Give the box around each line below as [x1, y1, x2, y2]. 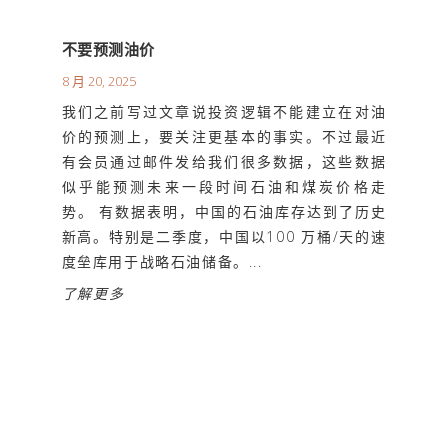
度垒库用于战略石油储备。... [61, 251, 263, 271]
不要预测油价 [61, 38, 155, 59]
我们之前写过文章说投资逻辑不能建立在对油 [61, 101, 387, 121]
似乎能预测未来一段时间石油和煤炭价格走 [61, 176, 387, 196]
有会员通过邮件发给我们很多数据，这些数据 [61, 151, 387, 171]
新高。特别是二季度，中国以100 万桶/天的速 [61, 226, 387, 246]
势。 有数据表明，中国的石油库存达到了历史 [61, 201, 387, 221]
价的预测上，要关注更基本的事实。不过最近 [61, 126, 387, 146]
